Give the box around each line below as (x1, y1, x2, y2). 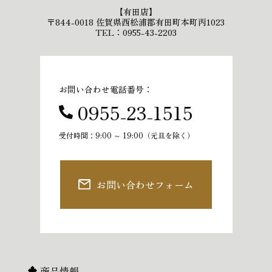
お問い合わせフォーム (97, 177, 194, 192)
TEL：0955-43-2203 (95, 25, 177, 38)
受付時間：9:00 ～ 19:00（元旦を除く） (58, 129, 194, 140)
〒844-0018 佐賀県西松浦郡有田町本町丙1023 (47, 15, 225, 28)
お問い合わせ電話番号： (58, 83, 152, 95)
